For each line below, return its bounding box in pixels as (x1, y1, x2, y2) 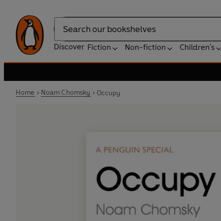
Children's (180, 42, 215, 52)
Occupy (96, 88, 121, 97)
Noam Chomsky (40, 88, 91, 97)
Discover (54, 42, 84, 51)
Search (54, 29, 78, 39)
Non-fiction (125, 42, 166, 52)
